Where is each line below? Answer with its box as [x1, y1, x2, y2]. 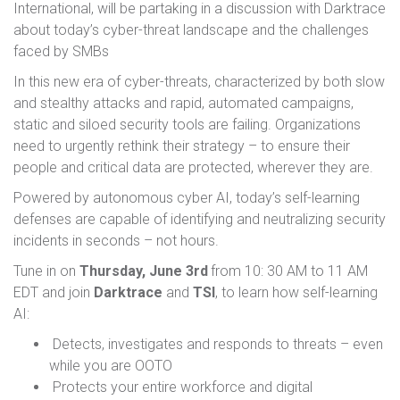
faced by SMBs [13, 43, 109, 61]
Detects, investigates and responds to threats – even [49, 336, 383, 354]
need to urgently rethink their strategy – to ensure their [13, 137, 350, 155]
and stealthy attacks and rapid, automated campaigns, [13, 95, 354, 112]
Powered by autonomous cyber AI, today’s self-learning [13, 189, 360, 207]
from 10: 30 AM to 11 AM [211, 262, 368, 280]
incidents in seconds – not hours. [13, 232, 219, 250]
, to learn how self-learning [215, 284, 378, 302]
